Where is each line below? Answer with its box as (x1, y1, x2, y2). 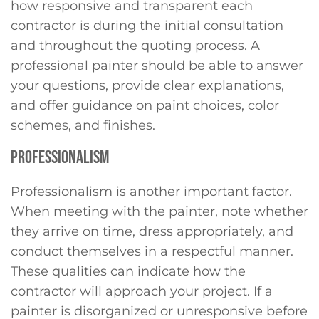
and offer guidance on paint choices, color (11, 97, 279, 113)
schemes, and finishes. (11, 117, 155, 133)
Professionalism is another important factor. (11, 184, 292, 200)
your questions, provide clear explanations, (11, 77, 284, 93)
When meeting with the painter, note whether (11, 204, 308, 220)
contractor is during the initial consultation (11, 17, 283, 33)
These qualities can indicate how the (11, 263, 246, 280)
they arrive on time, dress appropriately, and (11, 224, 293, 240)
